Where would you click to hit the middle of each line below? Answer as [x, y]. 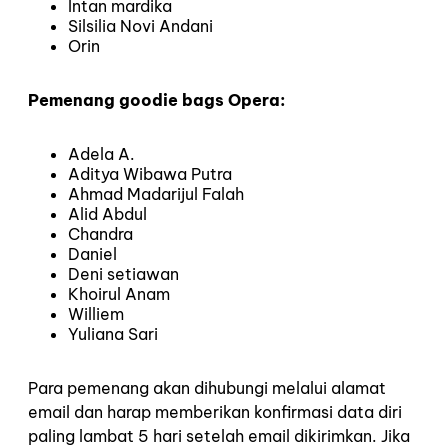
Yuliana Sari [113, 334]
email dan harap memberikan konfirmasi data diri [215, 412]
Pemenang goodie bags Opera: [158, 100]
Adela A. [101, 154]
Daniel [92, 254]
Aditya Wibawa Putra [150, 174]
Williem [96, 314]
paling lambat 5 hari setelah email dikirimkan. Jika [219, 436]
